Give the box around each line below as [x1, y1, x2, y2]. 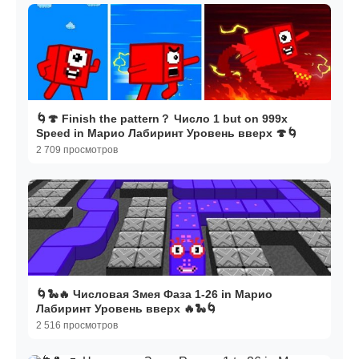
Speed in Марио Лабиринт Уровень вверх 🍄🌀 [36, 127, 298, 140]
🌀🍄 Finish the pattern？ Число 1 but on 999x [36, 112, 288, 126]
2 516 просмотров [36, 320, 118, 332]
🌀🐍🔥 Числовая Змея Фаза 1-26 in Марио [36, 288, 272, 301]
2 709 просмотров [36, 144, 118, 156]
